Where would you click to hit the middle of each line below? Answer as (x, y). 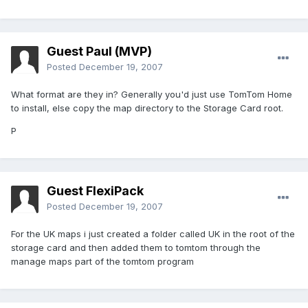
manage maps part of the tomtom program (102, 262)
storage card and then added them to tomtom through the (136, 248)
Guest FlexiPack (95, 191)
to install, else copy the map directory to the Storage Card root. (147, 108)
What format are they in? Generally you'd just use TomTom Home (152, 95)
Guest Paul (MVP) (99, 52)
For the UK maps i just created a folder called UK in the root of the (153, 234)
